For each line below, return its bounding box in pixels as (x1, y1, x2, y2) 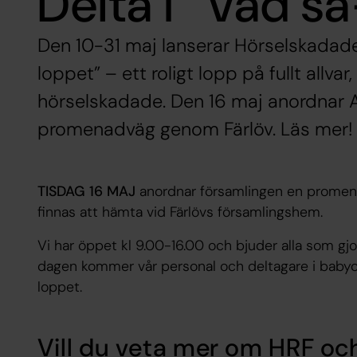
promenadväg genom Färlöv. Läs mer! (37, 117, 352, 142)
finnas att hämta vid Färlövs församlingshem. (37, 202, 327, 222)
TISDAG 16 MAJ (37, 181, 139, 201)
